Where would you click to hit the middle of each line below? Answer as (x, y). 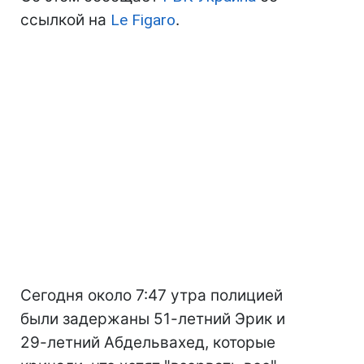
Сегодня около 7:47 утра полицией (152, 296)
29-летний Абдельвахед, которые (148, 343)
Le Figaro (143, 20)
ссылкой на (65, 20)
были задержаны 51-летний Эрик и (153, 319)
